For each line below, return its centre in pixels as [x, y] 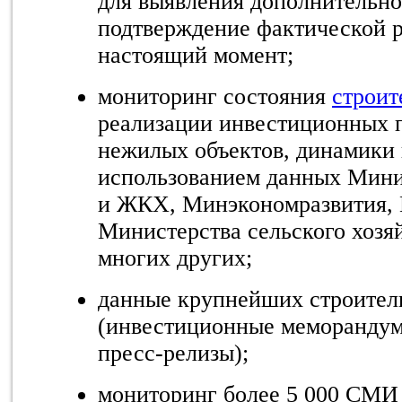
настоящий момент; [196, 55]
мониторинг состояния [215, 96]
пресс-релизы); [173, 353]
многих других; [175, 258]
